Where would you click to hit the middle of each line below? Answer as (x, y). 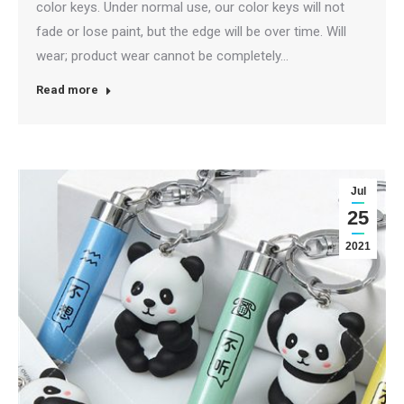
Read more (67, 89)
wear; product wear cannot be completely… (162, 55)
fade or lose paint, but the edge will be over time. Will (191, 31)
